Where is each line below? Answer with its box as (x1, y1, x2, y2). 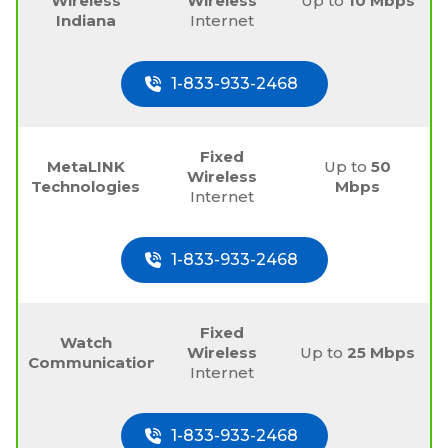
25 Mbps (347, 342, 416, 362)
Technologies (31, 176, 141, 196)
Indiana (55, 10, 116, 30)
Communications (28, 352, 166, 372)
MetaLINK (46, 156, 125, 176)
